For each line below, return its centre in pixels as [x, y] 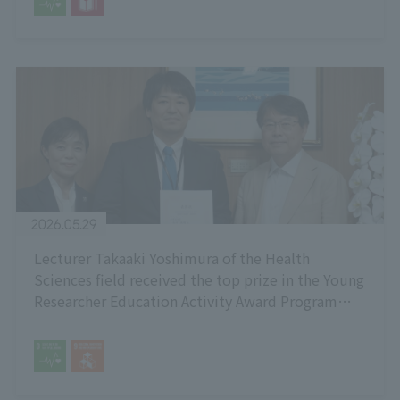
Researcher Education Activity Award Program [185, 301]
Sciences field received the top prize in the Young [199, 280]
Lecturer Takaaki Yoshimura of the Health [171, 258]
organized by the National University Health [179, 323]
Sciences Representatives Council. [147, 344]
